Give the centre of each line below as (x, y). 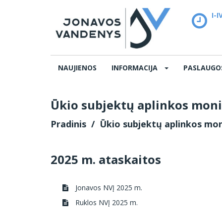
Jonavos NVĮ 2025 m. (108, 188)
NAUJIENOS (77, 68)
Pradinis (68, 124)
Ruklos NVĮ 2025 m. (106, 202)
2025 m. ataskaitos (106, 159)
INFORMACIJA (136, 68)
